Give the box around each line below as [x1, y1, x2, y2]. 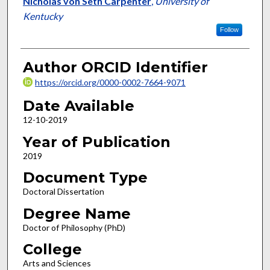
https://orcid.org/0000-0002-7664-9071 [34, 77, 186, 88]
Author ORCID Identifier [22, 58, 208, 77]
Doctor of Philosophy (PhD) [22, 222, 125, 233]
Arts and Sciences [22, 258, 91, 269]
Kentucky [22, 10, 63, 22]
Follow [219, 26, 239, 34]
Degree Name [22, 204, 131, 222]
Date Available [22, 96, 134, 115]
